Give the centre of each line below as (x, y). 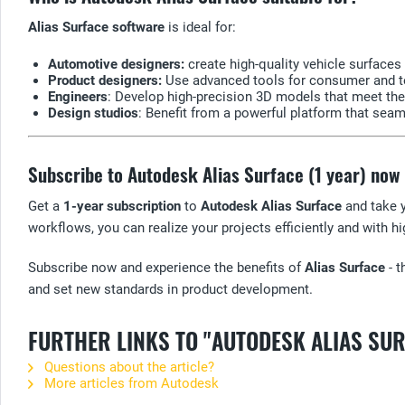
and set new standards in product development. (170, 289)
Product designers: (105, 80)
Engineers (78, 96)
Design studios (93, 113)
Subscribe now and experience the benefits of (166, 267)
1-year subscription (122, 206)
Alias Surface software (96, 27)
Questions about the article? (127, 367)
